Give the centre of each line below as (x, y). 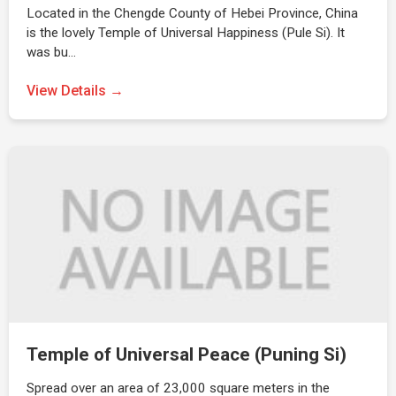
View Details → (75, 91)
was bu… (51, 52)
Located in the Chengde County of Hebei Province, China (192, 13)
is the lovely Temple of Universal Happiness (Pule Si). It (186, 33)
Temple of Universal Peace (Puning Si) (187, 354)
